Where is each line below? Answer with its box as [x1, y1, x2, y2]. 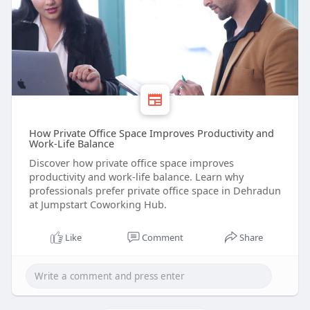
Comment [141, 231, 183, 244]
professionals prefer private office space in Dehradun [28, 183, 281, 198]
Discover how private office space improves [28, 156, 234, 170]
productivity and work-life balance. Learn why [28, 170, 244, 184]
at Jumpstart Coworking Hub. [28, 197, 167, 212]
